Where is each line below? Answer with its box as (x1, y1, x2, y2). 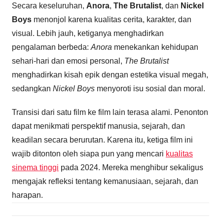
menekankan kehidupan (112, 42, 198, 51)
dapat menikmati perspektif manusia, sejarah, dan (12, 121, 185, 130)
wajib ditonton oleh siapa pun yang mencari (12, 149, 166, 158)
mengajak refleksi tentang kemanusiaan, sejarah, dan (12, 177, 198, 185)
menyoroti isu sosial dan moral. (95, 84, 205, 93)
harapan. (12, 190, 43, 199)
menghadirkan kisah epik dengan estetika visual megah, (12, 70, 208, 79)
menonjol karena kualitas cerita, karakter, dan (32, 15, 191, 24)
